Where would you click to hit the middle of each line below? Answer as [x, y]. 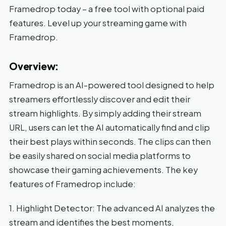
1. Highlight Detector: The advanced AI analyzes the [112, 208]
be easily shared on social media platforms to [100, 155]
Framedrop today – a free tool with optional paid [107, 9]
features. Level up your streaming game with [98, 23]
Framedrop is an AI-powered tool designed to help [112, 85]
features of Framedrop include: [72, 184]
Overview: [34, 66]
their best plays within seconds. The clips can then [110, 141]
